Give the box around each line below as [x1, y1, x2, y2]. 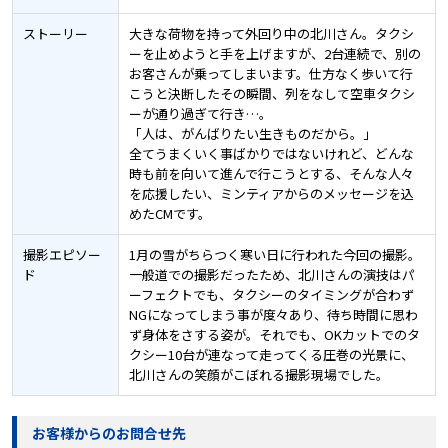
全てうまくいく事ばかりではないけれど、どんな [128, 144, 414, 164]
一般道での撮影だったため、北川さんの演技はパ [128, 265, 415, 285]
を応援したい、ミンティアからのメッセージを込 [128, 184, 414, 204]
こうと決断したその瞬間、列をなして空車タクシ [128, 84, 415, 104]
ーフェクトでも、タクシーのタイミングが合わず [128, 285, 414, 305]
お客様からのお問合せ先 [31, 423, 186, 444]
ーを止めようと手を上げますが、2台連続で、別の [128, 44, 421, 64]
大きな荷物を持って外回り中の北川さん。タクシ [128, 24, 414, 44]
